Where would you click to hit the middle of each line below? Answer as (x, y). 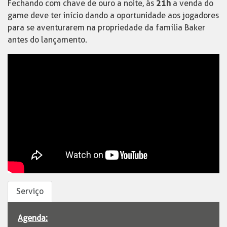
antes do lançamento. (47, 40)
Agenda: (33, 218)
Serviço (30, 191)
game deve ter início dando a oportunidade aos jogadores (113, 15)
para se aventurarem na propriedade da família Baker (106, 27)
